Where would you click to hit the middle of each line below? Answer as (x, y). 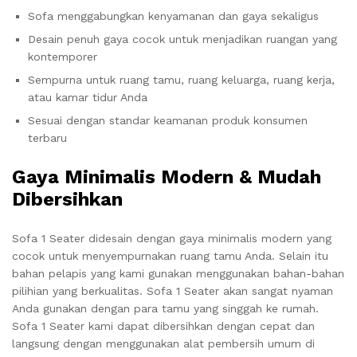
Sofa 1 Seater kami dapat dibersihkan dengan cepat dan (163, 326)
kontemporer (63, 57)
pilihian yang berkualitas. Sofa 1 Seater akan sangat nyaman (173, 291)
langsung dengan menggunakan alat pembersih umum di (163, 343)
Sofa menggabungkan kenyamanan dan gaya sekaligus (173, 16)
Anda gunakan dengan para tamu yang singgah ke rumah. (165, 308)
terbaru (47, 138)
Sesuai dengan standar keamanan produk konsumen (168, 120)
